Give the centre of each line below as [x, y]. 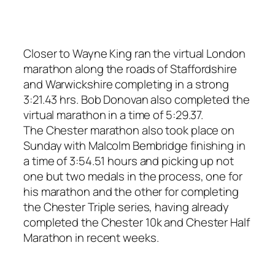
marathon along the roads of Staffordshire [130, 68]
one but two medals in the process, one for [133, 176]
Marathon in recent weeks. [91, 237]
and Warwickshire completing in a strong [126, 84]
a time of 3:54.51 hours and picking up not [129, 161]
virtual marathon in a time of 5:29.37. [115, 114]
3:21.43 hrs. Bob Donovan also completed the [137, 99]
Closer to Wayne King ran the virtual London [134, 53]
